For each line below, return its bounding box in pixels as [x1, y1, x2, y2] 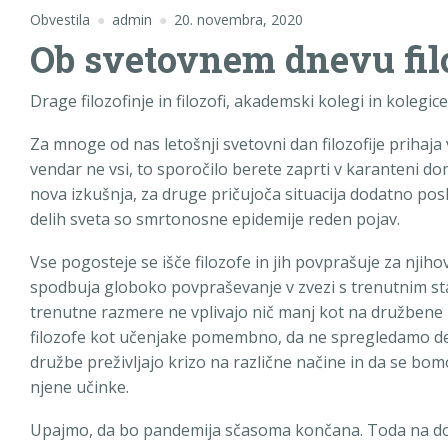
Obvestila [30, 9, 90, 29]
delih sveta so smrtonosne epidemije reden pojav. [30, 207, 400, 230]
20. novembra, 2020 [174, 9, 303, 29]
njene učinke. [30, 375, 129, 398]
